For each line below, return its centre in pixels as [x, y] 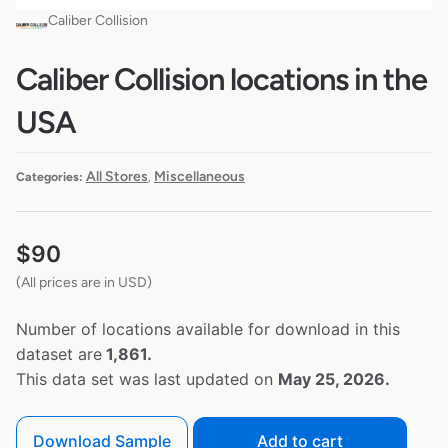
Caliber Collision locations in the [221, 80]
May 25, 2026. [334, 378]
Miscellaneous [199, 176]
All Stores [117, 176]
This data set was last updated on [147, 378]
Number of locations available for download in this [208, 328]
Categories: [49, 176]
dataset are [59, 353]
